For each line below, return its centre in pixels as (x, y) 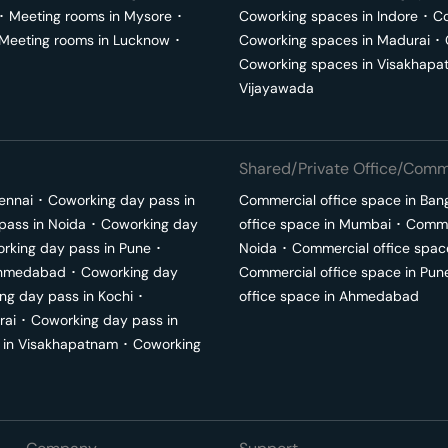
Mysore (148, 16)
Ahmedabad (379, 296)
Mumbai (365, 224)
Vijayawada (276, 88)
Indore (397, 16)
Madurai (403, 40)
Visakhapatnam (68, 344)
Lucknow (141, 40)
